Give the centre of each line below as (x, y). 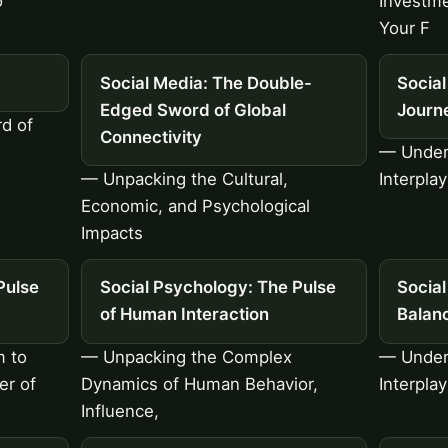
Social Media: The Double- (205, 82)
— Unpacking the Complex (187, 356)
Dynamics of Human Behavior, (200, 383)
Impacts (112, 233)
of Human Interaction (184, 314)
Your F (404, 28)
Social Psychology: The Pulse (217, 287)
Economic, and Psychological (196, 206)
